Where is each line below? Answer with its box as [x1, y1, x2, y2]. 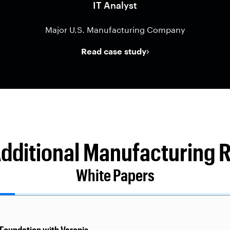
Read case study [81, 46, 146, 56]
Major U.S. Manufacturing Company [45, 25, 185, 34]
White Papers [75, 165, 155, 184]
